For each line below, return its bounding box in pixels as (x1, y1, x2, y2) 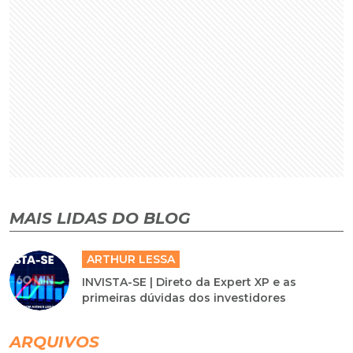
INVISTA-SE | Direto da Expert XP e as (82, 275, 297, 290)
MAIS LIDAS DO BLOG (9, 209, 190, 229)
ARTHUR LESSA (87, 252, 176, 267)
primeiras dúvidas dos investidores (82, 291, 287, 306)
